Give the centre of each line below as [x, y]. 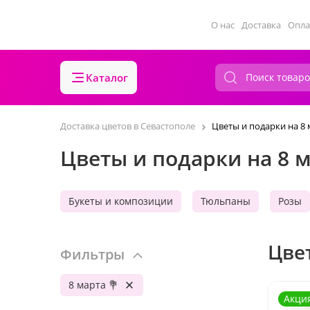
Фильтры [92, 254]
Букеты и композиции [121, 201]
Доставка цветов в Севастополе [128, 126]
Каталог [107, 77]
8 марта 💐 [93, 285]
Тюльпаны [226, 201]
